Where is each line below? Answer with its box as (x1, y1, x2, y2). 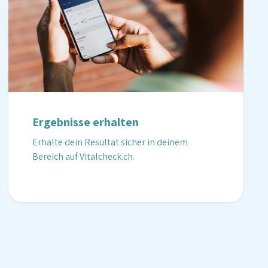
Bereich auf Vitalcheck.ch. (32, 150, 135, 163)
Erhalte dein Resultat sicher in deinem (32, 136, 188, 148)
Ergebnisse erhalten (32, 114, 139, 130)
